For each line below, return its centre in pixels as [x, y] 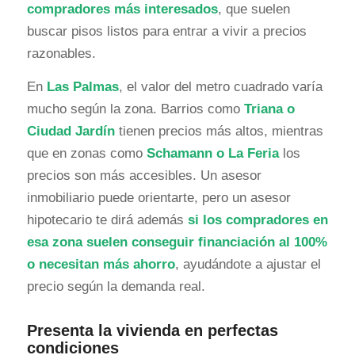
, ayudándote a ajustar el [248, 265]
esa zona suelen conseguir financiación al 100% [177, 242]
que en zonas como [86, 154]
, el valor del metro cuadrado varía [220, 87]
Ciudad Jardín [71, 132]
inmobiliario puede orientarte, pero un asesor [158, 198]
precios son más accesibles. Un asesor [144, 176]
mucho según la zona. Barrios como [135, 109]
